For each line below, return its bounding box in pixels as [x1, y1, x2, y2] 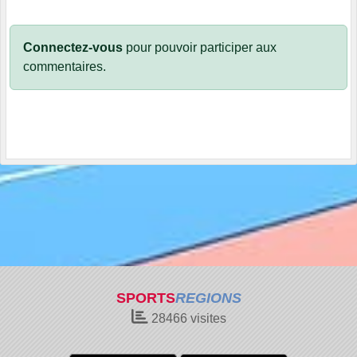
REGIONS [175, 290, 241, 306]
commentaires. [23, 60, 106, 74]
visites [186, 312, 226, 325]
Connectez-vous [23, 41, 123, 55]
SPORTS [116, 290, 175, 306]
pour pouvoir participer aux [123, 41, 277, 55]
